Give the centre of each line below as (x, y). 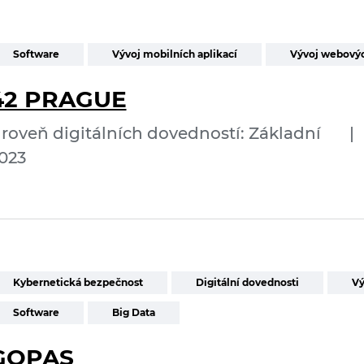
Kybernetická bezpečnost (78, 282)
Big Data (133, 312)
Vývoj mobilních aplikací (174, 54)
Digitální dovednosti (247, 282)
